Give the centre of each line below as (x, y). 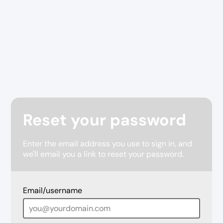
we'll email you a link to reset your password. (104, 154)
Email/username (53, 191)
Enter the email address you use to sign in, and (108, 144)
